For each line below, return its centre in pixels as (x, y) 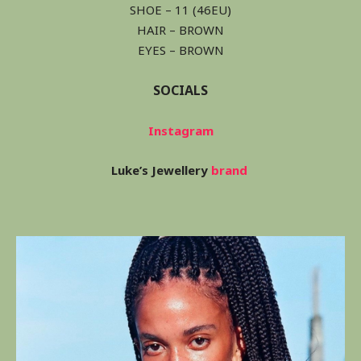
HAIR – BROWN (180, 30)
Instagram (180, 131)
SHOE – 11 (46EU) (180, 10)
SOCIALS (180, 91)
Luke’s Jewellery (161, 170)
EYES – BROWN (180, 50)
